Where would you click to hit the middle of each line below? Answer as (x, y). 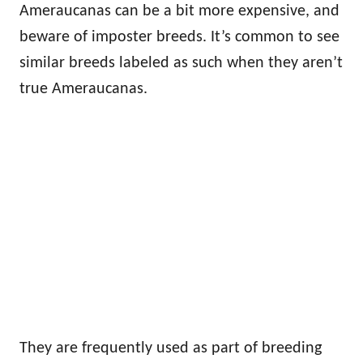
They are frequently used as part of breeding (171, 349)
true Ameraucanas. (83, 90)
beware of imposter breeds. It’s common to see (179, 38)
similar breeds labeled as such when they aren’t (181, 64)
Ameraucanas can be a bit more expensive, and (179, 12)
